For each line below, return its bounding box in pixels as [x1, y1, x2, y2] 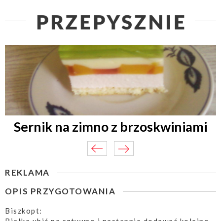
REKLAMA [5, 167, 50, 178]
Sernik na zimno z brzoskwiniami [14, 118, 207, 135]
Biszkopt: [5, 206, 42, 216]
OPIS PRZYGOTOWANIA [5, 186, 115, 197]
